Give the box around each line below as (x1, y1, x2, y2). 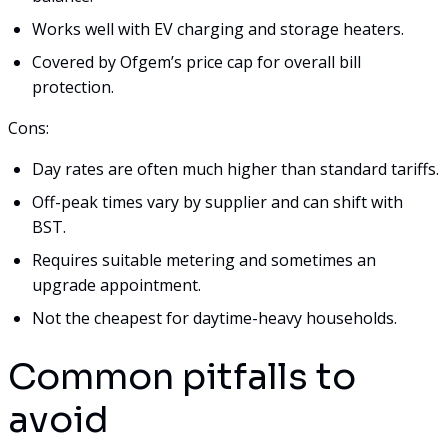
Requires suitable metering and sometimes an (32, 248, 376, 271)
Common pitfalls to (8, 353, 356, 399)
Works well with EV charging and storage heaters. (32, 17, 404, 40)
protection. (32, 75, 114, 98)
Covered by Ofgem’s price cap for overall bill (32, 50, 361, 73)
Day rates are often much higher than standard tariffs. (32, 157, 439, 180)
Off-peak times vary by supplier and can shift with (32, 190, 403, 213)
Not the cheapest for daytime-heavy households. (32, 306, 397, 329)
